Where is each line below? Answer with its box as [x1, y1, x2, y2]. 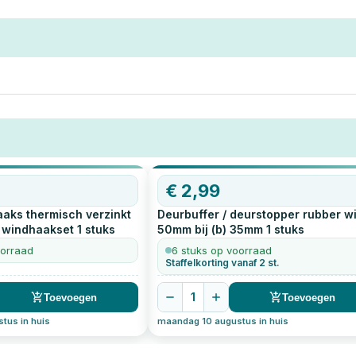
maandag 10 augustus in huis [157, 315, 288, 327]
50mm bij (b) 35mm [157, 222, 263, 237]
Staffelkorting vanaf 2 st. [164, 257, 280, 269]
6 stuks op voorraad [171, 244, 272, 257]
